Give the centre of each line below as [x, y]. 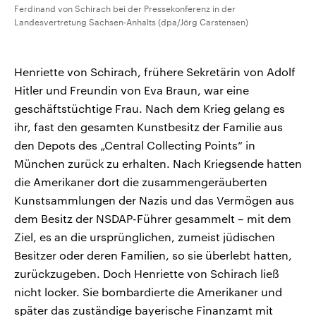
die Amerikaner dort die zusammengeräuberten [141, 182]
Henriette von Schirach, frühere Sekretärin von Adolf [155, 72]
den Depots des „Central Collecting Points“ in [135, 145]
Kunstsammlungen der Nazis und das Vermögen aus [154, 200]
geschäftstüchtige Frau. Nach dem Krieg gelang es [150, 109]
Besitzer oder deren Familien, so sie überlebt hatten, [153, 255]
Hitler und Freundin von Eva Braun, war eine [132, 90]
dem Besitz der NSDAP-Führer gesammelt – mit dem [153, 219]
